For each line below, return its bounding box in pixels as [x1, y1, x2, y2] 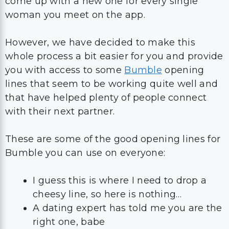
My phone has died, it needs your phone [33, 181, 223, 192]
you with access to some [5, 15, 125, 27]
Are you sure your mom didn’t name [33, 209, 205, 220]
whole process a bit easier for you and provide [5, 2, 223, 13]
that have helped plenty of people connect [5, 43, 207, 54]
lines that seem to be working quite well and [5, 29, 218, 40]
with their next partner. [5, 57, 115, 68]
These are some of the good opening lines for [5, 84, 221, 96]
